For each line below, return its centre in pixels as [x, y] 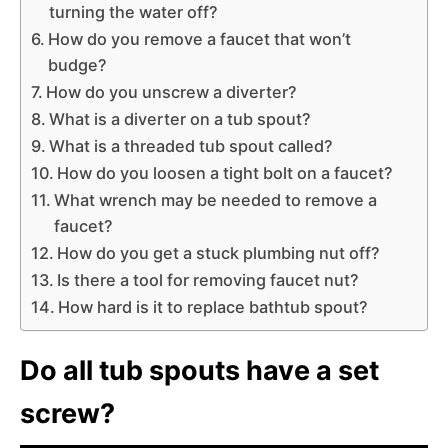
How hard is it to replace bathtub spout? [213, 306]
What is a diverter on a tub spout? [180, 118]
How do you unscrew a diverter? [172, 91]
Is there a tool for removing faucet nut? [208, 279]
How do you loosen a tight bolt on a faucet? [225, 172]
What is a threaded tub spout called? [191, 145]
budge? [78, 64]
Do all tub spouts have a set [199, 370]
